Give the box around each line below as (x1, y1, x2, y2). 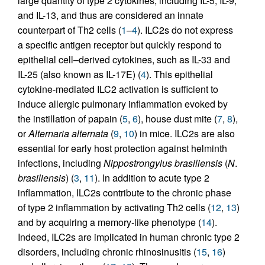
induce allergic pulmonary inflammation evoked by (18, 96, 228, 111)
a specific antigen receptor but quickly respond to (18, 37, 222, 51)
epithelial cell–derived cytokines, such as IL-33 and (18, 52, 230, 66)
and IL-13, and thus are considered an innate (18, 8, 203, 22)
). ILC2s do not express (137, 22, 233, 37)
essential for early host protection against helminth (18, 141, 227, 155)
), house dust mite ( (138, 111, 217, 125)
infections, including (18, 156, 104, 170)
